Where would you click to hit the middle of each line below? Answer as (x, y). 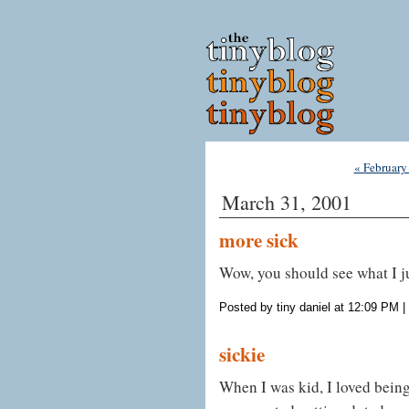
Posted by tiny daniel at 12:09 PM (309, 307)
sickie (242, 353)
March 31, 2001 (287, 202)
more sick (259, 240)
